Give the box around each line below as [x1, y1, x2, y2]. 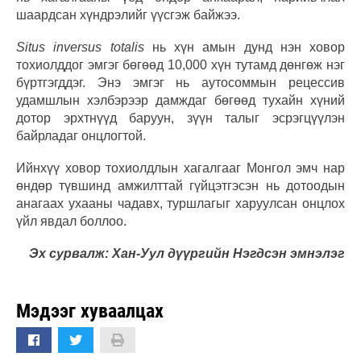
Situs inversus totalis [16, 39, 144, 54]
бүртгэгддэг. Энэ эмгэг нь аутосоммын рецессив [16, 75, 345, 89]
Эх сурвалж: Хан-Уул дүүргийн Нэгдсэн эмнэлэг [29, 246, 345, 260]
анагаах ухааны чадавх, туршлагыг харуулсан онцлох [16, 196, 345, 210]
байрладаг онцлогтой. [16, 128, 146, 143]
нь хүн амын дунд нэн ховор [143, 39, 345, 54]
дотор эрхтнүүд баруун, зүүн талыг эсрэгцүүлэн [16, 110, 345, 125]
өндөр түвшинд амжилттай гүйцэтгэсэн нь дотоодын [16, 178, 345, 193]
